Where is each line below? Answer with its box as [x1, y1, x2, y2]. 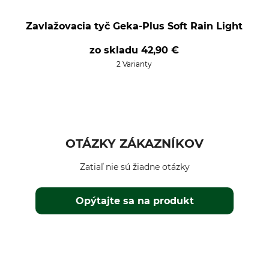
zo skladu [89, 44, 142, 56]
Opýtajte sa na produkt [76, 195, 195, 207]
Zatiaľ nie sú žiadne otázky [79, 162, 190, 172]
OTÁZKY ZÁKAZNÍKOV [65, 136, 204, 151]
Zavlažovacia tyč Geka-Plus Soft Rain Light [26, 20, 243, 32]
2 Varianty [116, 59, 153, 68]
